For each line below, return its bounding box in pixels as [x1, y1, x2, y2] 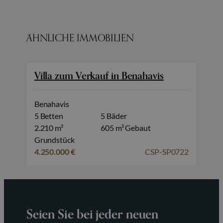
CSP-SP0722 [145, 147, 189, 157]
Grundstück [34, 135, 75, 145]
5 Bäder [101, 111, 127, 121]
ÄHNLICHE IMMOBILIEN [26, 29, 134, 46]
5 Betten [34, 111, 63, 121]
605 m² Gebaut [101, 123, 151, 133]
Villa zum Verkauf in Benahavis [34, 68, 164, 85]
